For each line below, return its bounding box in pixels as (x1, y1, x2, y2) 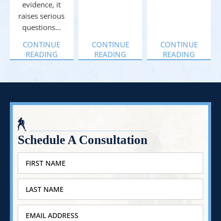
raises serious (18, 10, 65, 21)
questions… (22, 22, 61, 32)
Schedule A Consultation (18, 133, 147, 147)
